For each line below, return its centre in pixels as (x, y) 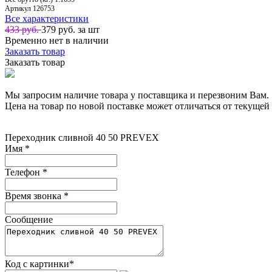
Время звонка (34, 195)
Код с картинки (37, 263)
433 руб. (23, 29)
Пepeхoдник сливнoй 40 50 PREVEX (82, 137)
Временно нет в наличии (57, 40)
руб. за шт (79, 29)
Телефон (24, 172)
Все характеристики (47, 18)
